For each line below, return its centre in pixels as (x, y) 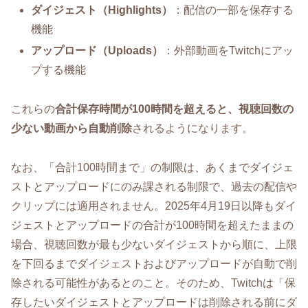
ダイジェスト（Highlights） (102, 10)
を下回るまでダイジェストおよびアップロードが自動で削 (154, 263)
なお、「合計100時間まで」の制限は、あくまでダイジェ (152, 167)
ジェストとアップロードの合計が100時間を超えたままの (152, 225)
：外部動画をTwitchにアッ (229, 51)
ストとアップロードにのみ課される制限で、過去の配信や (154, 186)
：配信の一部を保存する (233, 10)
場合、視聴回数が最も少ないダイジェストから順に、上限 (154, 244)
